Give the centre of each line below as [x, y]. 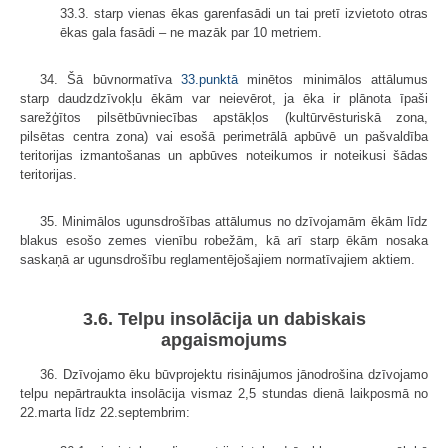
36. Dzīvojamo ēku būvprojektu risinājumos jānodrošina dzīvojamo [234, 375]
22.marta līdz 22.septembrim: [105, 413]
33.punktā [209, 79]
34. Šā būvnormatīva [110, 79]
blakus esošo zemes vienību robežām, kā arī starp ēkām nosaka [224, 240]
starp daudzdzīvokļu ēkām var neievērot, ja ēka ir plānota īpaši [224, 98]
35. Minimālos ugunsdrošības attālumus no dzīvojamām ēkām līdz [234, 221]
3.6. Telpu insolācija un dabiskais [224, 319]
